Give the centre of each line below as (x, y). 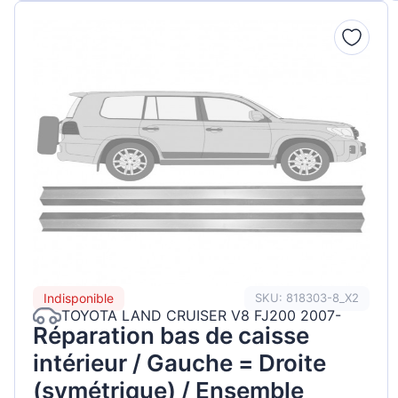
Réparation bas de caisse (171, 335)
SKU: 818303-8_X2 (307, 298)
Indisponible (79, 298)
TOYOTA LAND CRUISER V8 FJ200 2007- (201, 316)
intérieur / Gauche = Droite (179, 362)
